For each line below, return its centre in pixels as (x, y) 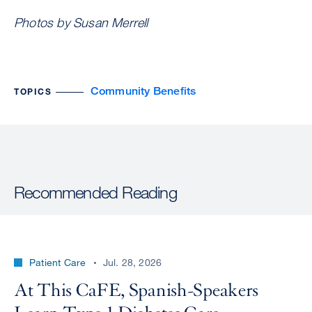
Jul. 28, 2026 (132, 263)
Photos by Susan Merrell (81, 23)
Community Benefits (143, 91)
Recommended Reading (95, 192)
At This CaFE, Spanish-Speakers (136, 291)
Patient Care (58, 263)
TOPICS (33, 92)
